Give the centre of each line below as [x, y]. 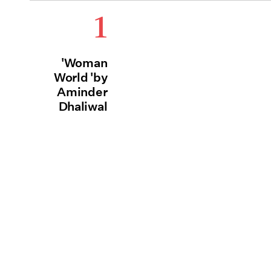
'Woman [84, 63]
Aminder [82, 92]
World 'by [80, 77]
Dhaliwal [83, 106]
